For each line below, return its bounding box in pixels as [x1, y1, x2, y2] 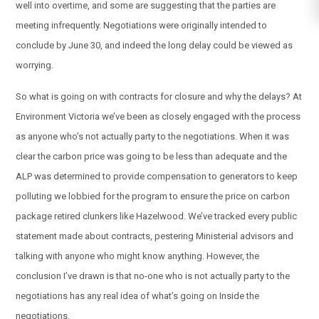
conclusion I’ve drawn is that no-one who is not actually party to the [16, 271, 291, 282]
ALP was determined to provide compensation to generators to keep [16, 171, 298, 182]
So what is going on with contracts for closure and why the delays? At [16, 91, 303, 103]
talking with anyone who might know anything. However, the [16, 251, 260, 262]
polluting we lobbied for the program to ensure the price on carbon [16, 191, 291, 202]
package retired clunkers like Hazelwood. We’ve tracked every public [16, 211, 298, 222]
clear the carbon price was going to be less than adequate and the [16, 151, 288, 162]
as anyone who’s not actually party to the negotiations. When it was [16, 131, 290, 142]
